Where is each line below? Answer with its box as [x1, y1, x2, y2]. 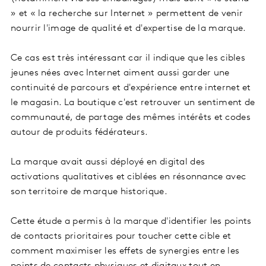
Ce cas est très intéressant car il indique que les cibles [11, 53, 246, 64]
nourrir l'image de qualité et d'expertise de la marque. [11, 24, 249, 34]
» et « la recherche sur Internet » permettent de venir [11, 9, 243, 19]
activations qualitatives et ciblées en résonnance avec [11, 172, 246, 182]
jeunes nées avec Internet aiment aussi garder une [11, 68, 230, 78]
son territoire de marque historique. [11, 187, 170, 197]
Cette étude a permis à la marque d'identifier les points [11, 217, 252, 227]
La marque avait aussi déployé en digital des [11, 157, 205, 167]
